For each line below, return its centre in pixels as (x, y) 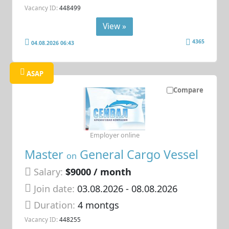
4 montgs (99, 205)
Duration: (56, 205)
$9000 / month (99, 172)
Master (46, 155)
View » (114, 26)
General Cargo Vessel (138, 155)
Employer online (114, 135)
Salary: (49, 172)
